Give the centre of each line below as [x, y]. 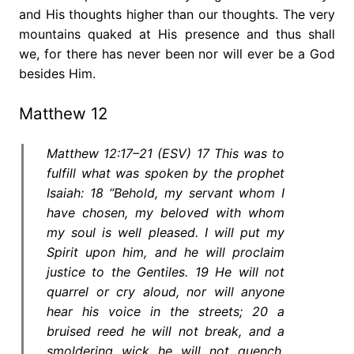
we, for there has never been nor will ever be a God [177, 53]
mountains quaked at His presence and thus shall [177, 34]
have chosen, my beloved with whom [166, 212]
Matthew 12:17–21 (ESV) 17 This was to [166, 153]
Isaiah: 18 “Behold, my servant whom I [166, 192]
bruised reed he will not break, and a [166, 331]
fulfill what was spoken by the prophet [166, 173]
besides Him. [57, 73]
